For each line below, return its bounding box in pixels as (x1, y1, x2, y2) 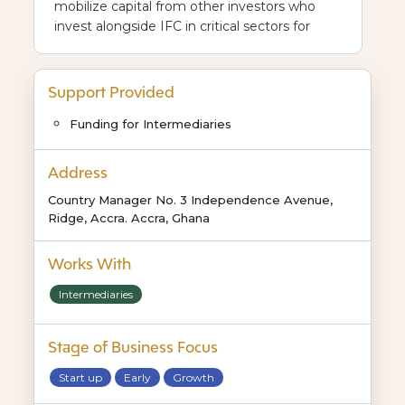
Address (47, 164, 108, 183)
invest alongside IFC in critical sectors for (53, 17, 310, 34)
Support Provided (47, 83, 174, 102)
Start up (58, 371, 102, 385)
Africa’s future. (53, 37, 144, 54)
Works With (47, 255, 131, 274)
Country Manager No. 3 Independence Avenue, (47, 193, 333, 208)
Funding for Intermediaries (69, 117, 231, 132)
